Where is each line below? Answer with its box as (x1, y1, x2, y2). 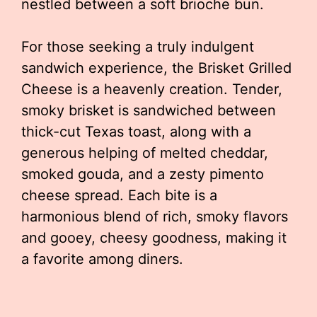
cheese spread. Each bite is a (21, 187, 217, 204)
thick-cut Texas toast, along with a (21, 123, 251, 140)
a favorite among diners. (21, 250, 183, 267)
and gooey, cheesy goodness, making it (21, 229, 287, 246)
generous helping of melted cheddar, (21, 144, 268, 161)
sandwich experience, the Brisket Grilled (21, 59, 292, 76)
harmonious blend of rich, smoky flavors (21, 208, 288, 225)
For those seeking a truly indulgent (21, 38, 254, 55)
